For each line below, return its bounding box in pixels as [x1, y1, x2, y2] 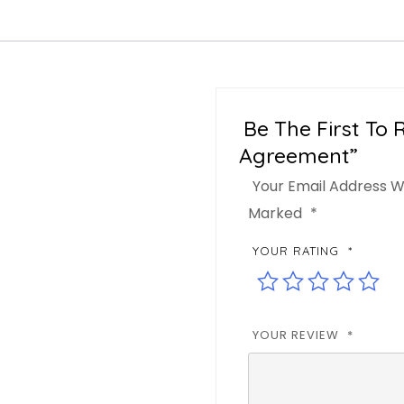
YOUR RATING [252, 243, 344, 258]
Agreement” [239, 142, 358, 169]
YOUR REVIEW [252, 326, 343, 344]
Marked [248, 202, 306, 224]
